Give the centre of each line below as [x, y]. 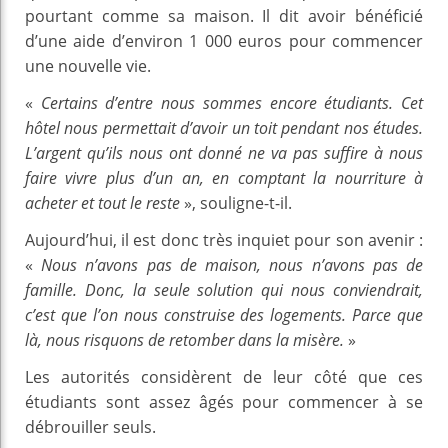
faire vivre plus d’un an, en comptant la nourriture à [224, 177]
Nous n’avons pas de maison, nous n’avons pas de [232, 264]
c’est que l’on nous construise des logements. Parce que [224, 314]
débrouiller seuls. [90, 426]
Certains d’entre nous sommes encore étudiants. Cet [232, 102]
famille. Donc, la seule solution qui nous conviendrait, [224, 289]
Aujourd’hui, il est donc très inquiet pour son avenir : [224, 239]
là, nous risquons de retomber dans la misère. [184, 339]
